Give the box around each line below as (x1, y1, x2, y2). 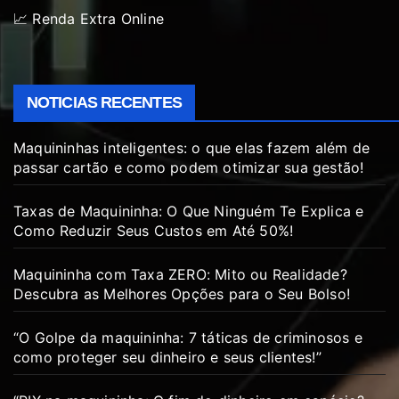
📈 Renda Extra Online (13, 9, 164, 28)
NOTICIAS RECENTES (27, 93, 182, 111)
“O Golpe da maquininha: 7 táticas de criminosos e (13, 328, 362, 346)
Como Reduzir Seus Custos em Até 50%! (13, 221, 294, 240)
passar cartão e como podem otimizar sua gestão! (13, 158, 364, 176)
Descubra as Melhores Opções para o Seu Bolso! (13, 284, 351, 303)
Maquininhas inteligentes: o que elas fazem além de (13, 138, 370, 157)
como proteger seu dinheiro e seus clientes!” (13, 347, 322, 366)
